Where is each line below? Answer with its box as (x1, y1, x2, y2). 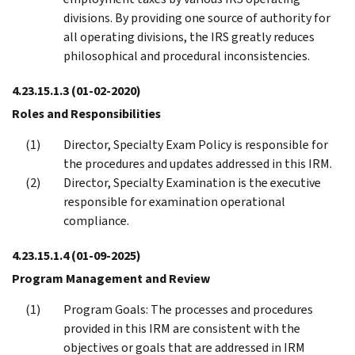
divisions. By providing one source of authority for (63, 9, 330, 26)
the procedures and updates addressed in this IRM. (63, 155, 332, 172)
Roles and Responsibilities (12, 105, 161, 122)
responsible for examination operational (63, 193, 285, 210)
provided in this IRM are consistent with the (63, 319, 300, 337)
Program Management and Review (12, 269, 210, 287)
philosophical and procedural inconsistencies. (63, 47, 310, 64)
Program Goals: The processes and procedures (63, 300, 313, 318)
